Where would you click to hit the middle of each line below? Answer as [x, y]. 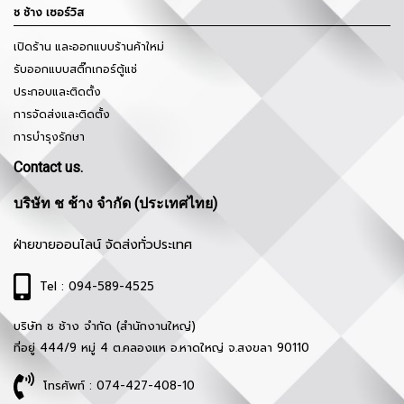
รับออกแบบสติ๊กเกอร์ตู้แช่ [75, 69]
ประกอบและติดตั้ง [57, 92]
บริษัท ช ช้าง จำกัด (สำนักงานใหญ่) [107, 326]
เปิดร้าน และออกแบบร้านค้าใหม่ [89, 46]
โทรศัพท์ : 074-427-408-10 [114, 385]
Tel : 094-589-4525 [92, 286]
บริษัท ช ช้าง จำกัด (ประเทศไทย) [115, 203]
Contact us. [48, 167]
